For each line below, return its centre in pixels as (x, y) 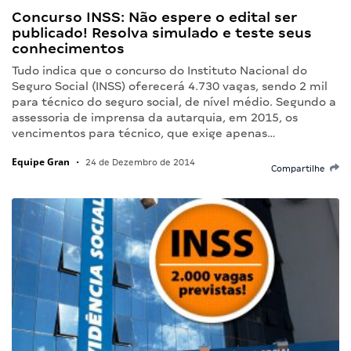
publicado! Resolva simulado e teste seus (162, 32)
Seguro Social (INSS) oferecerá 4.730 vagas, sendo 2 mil (170, 86)
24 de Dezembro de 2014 (139, 162)
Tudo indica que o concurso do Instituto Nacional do (159, 70)
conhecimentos (68, 48)
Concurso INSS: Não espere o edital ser (155, 16)
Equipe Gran (41, 161)
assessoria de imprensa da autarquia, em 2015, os (155, 117)
